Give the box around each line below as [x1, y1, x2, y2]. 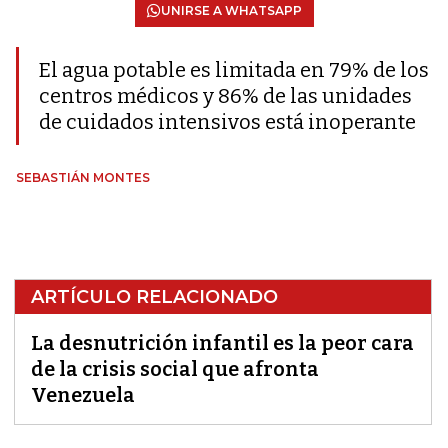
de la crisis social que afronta [31, 357, 319, 382]
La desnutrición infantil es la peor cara [31, 331, 414, 356]
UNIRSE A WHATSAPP [160, 3, 302, 19]
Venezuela [31, 383, 135, 408]
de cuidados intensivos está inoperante [39, 110, 416, 135]
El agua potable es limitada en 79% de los [39, 58, 429, 83]
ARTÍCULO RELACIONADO [31, 286, 278, 309]
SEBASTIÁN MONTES [16, 170, 150, 186]
